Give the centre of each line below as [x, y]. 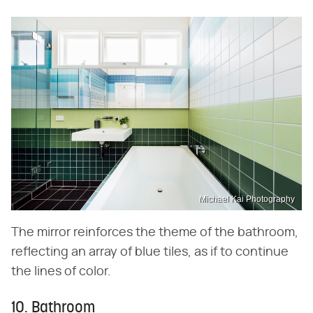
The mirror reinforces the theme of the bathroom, [155, 232]
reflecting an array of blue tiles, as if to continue [150, 252]
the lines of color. [61, 271]
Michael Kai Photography [247, 199]
